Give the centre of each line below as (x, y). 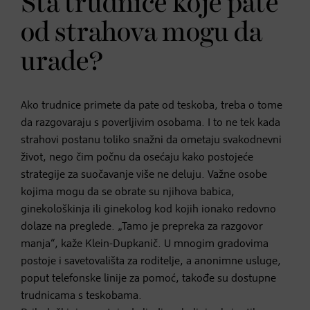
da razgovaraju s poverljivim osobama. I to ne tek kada (151, 123)
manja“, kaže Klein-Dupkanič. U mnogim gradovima (145, 244)
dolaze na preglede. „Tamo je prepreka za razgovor (142, 227)
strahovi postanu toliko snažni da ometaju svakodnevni (151, 140)
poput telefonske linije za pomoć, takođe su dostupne (148, 279)
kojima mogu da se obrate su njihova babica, (128, 192)
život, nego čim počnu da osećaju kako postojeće (137, 157)
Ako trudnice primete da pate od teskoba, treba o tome (152, 106)
